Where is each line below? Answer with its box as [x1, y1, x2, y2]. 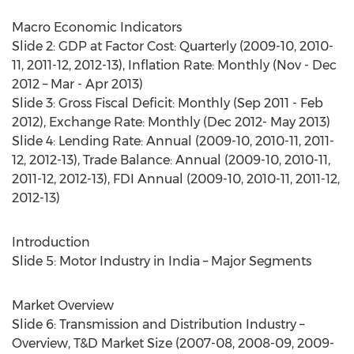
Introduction [12, 235, 90, 250]
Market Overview [12, 298, 114, 313]
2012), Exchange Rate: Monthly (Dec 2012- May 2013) [12, 115, 330, 130]
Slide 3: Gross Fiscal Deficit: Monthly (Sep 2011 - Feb [12, 96, 323, 111]
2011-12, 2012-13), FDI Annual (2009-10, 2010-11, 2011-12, [12, 171, 340, 186]
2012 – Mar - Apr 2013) [12, 77, 143, 92]
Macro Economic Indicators [12, 20, 182, 35]
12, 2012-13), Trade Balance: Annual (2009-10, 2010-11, [12, 153, 330, 168]
